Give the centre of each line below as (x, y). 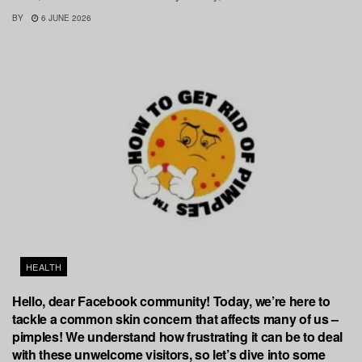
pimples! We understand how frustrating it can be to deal (178, 336)
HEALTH (44, 266)
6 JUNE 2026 (65, 17)
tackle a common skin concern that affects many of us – (175, 318)
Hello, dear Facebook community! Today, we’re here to (171, 301)
